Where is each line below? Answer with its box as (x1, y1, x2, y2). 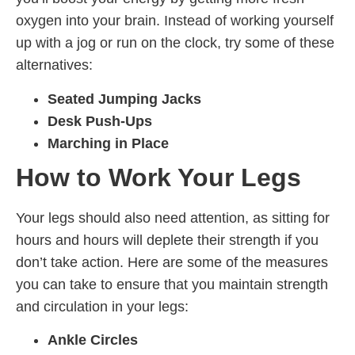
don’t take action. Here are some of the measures (16, 254, 328, 270)
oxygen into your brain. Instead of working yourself (16, 13, 334, 29)
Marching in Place (48, 135, 169, 151)
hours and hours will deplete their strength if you (16, 231, 319, 248)
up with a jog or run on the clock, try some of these (16, 35, 334, 52)
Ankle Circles (48, 331, 138, 348)
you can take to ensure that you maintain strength (16, 276, 328, 292)
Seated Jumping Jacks (48, 90, 201, 107)
